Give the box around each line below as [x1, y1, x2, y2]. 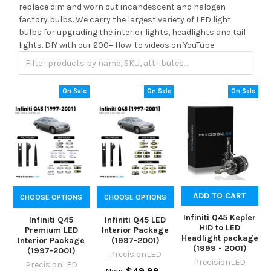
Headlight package [181, 233, 258, 244]
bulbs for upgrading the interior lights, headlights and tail [19, 27, 246, 38]
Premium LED [24, 225, 78, 236]
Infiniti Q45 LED [105, 215, 166, 226]
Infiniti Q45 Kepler [183, 212, 256, 223]
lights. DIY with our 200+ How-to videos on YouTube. [19, 39, 215, 50]
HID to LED [199, 223, 240, 233]
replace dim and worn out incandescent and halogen [19, 1, 226, 12]
